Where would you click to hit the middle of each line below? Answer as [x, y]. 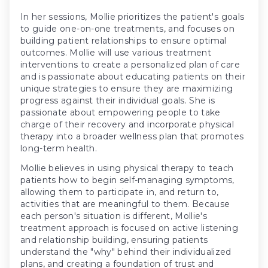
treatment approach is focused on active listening [130, 228]
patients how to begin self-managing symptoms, [127, 180]
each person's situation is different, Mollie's [114, 216]
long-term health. [59, 148]
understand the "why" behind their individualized [126, 252]
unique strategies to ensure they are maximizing [127, 88]
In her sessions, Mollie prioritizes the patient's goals [133, 16]
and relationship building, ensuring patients [114, 240]
